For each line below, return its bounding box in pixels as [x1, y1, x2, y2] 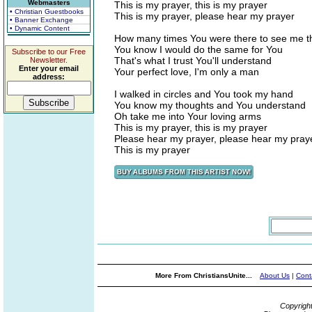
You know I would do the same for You [114, 44, 283, 55]
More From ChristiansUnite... [155, 272, 254, 279]
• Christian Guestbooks [10, 8, 84, 15]
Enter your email [19, 64, 79, 72]
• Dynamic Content [10, 24, 70, 32]
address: [33, 72, 65, 81]
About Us [260, 272, 290, 279]
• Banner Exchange [10, 16, 73, 24]
